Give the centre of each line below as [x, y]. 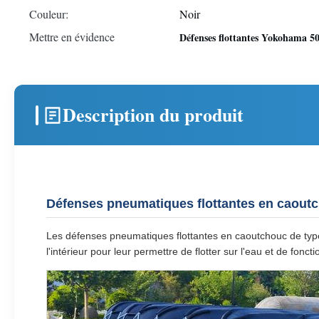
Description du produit [153, 115]
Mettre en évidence [72, 37]
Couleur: [49, 14]
